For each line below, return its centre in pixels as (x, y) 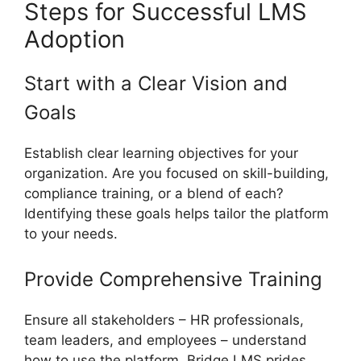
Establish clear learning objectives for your (161, 154)
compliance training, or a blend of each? (154, 194)
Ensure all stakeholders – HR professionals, (164, 320)
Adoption (75, 39)
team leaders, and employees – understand (166, 340)
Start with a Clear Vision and (156, 84)
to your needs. (71, 234)
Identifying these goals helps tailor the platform (176, 214)
